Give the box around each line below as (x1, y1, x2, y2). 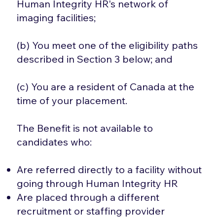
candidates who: (17, 135, 92, 148)
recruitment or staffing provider (17, 204, 165, 217)
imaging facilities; (17, 11, 96, 24)
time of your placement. (17, 94, 128, 107)
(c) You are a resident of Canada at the (17, 80, 195, 93)
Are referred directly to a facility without (17, 163, 202, 176)
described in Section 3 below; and (17, 52, 173, 65)
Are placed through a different (17, 190, 160, 203)
